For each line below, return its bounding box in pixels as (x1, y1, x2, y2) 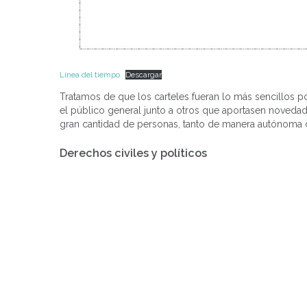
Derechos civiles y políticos (60, 147, 207, 160)
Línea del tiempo (60, 70, 120, 80)
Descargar (125, 70, 162, 80)
